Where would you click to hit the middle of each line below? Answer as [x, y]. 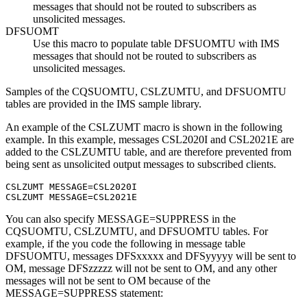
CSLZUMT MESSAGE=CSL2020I [71, 186]
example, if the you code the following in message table [125, 243]
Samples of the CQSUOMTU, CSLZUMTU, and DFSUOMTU [146, 91]
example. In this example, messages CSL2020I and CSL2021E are [150, 139]
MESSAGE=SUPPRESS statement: [84, 293]
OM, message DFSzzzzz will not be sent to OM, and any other [141, 268]
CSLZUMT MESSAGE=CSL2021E [71, 197]
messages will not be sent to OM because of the [108, 280]
